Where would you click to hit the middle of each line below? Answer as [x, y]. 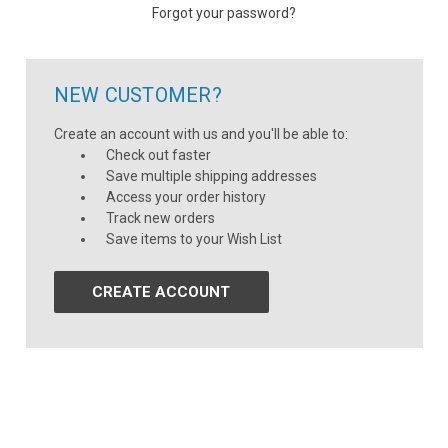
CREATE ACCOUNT [161, 291]
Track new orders [161, 217]
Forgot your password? [224, 12]
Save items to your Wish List [194, 238]
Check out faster [159, 154]
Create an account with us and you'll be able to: [200, 133]
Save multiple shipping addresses [212, 175]
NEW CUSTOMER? [137, 94]
